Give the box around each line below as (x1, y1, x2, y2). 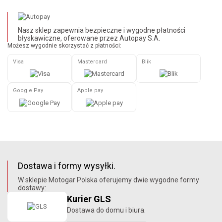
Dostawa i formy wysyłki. (18, 160, 115, 171)
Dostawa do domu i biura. (67, 206, 146, 214)
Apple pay (77, 87, 103, 94)
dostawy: (18, 183, 46, 192)
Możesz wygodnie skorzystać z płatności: (7, 42, 121, 49)
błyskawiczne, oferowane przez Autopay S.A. (18, 34, 160, 42)
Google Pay (13, 87, 43, 94)
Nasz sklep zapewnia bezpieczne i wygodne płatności (18, 26, 185, 34)
